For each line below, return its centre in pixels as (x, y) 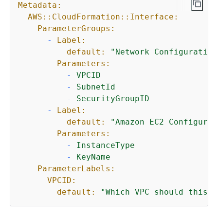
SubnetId (96, 87)
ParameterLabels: (76, 169)
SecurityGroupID (113, 99)
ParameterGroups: (76, 29)
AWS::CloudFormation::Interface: (103, 17)
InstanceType (106, 145)
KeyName (93, 157)
